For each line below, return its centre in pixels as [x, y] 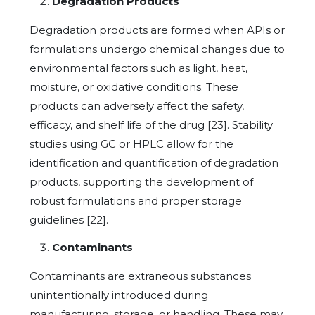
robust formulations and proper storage [136, 200]
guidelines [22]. [69, 219]
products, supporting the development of [141, 181]
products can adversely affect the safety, [137, 105]
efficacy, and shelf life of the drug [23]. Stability [151, 124]
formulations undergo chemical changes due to [157, 49]
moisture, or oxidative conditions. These [134, 86]
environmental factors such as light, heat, [139, 67]
